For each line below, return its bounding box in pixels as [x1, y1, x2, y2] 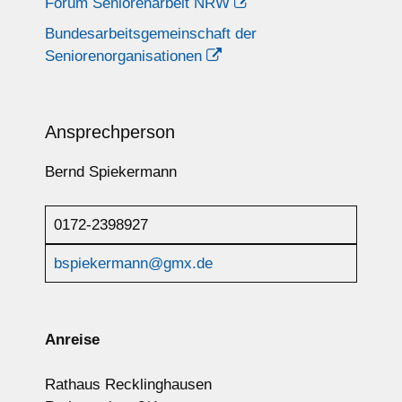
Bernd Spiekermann [45, 162, 177, 180]
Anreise [45, 330, 100, 348]
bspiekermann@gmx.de [53, 255, 213, 273]
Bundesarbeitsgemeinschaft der [45, 24, 257, 42]
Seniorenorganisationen [45, 47, 202, 65]
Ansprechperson [45, 121, 175, 142]
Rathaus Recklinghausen [45, 376, 212, 394]
